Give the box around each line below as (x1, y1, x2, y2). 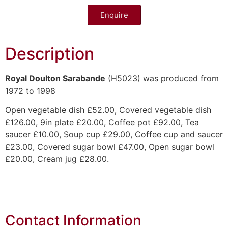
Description (5, 43, 94, 64)
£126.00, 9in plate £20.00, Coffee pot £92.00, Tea (5, 117, 199, 128)
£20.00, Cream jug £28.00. (5, 154, 109, 164)
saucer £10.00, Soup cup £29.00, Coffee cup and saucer (5, 129, 223, 140)
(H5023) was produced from (105, 73, 219, 83)
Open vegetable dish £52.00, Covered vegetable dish (5, 105, 211, 116)
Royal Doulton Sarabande (5, 73, 105, 83)
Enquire (100, 10, 128, 20)
